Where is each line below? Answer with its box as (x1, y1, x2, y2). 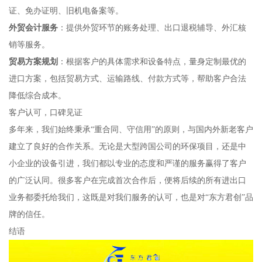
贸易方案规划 (8, 57, 58, 67)
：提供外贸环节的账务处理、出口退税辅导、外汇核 (57, 23, 246, 33)
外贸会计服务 (8, 23, 58, 33)
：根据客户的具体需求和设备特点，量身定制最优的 (57, 57, 246, 67)
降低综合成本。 (8, 91, 66, 101)
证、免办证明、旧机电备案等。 (8, 6, 123, 16)
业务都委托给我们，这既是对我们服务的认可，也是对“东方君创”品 (8, 192, 253, 202)
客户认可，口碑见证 (8, 108, 82, 118)
